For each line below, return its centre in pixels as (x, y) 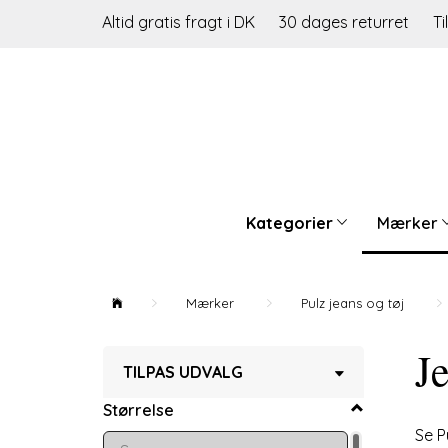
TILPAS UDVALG (183, 371)
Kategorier (289, 223)
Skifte (386, 370)
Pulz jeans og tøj (352, 302)
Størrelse (138, 409)
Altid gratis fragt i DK (178, 22)
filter (382, 392)
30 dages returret (346, 22)
